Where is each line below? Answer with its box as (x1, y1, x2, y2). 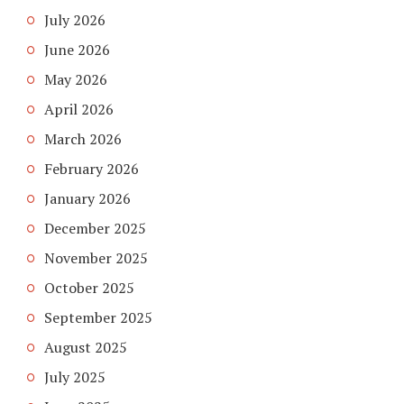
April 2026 (44, 98, 114, 119)
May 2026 (44, 69, 107, 89)
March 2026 (44, 128, 122, 149)
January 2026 (44, 188, 131, 208)
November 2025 (44, 247, 148, 268)
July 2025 (44, 366, 106, 387)
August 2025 (44, 336, 127, 357)
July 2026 (44, 9, 106, 30)
